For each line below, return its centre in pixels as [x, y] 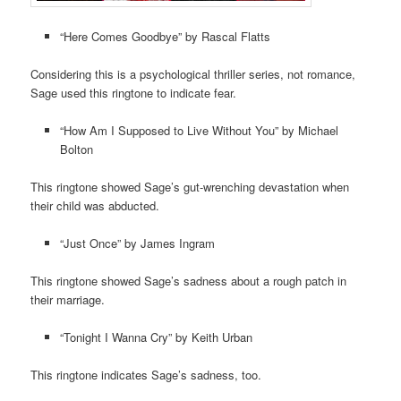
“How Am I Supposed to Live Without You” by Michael [199, 130]
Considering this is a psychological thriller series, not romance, [193, 73]
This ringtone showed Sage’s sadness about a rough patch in [189, 281]
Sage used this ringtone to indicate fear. [134, 92]
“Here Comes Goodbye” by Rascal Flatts [165, 36]
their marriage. [68, 300]
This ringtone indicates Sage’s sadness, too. [146, 375]
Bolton [76, 149]
